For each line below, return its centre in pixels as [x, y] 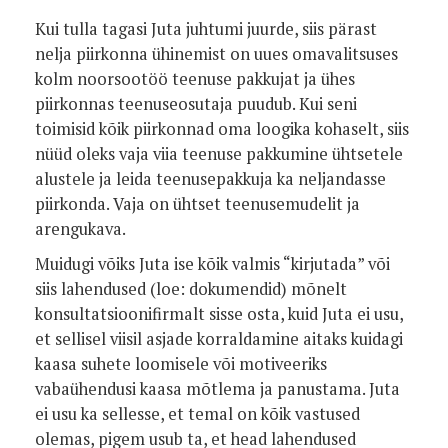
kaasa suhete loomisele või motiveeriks [181, 364]
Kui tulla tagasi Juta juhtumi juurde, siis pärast [206, 29]
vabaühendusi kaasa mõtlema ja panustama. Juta [217, 389]
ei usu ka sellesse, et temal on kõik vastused [197, 414]
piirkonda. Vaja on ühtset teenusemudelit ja [197, 204]
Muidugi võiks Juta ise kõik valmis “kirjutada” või [212, 264]
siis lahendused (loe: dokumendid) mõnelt [191, 289]
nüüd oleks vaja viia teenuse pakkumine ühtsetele [219, 154]
